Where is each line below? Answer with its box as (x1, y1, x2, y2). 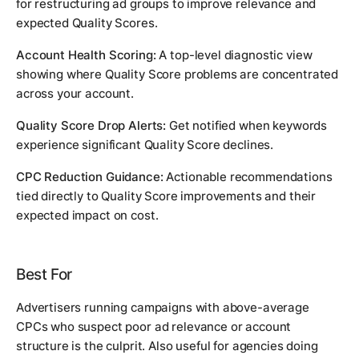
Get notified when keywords (166, 117, 328, 133)
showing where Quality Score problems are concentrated (16, 66, 339, 82)
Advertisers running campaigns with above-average (16, 299, 309, 315)
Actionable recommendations (163, 168, 333, 184)
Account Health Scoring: (16, 46, 156, 63)
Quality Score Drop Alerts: (16, 117, 167, 133)
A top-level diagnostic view (155, 46, 313, 63)
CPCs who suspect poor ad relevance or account (16, 318, 292, 334)
